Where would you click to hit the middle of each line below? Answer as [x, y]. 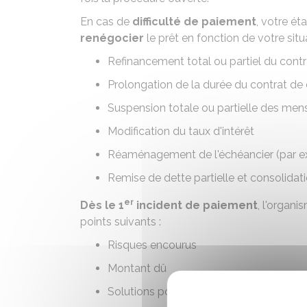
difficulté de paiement [194, 22]
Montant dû [137, 268]
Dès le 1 [102, 205]
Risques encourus [152, 245]
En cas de [106, 22]
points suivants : [121, 222]
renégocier [112, 38]
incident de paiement [196, 205]
